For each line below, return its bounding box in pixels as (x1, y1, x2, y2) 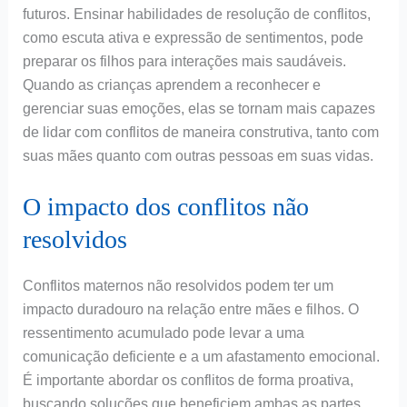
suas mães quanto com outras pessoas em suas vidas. (22, 147, 373, 164)
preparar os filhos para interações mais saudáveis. (22, 53, 346, 69)
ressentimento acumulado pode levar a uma (22, 325, 304, 342)
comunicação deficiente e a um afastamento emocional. (22, 349, 380, 365)
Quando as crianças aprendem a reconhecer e (22, 76, 321, 93)
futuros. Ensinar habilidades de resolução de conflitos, (22, 5, 371, 22)
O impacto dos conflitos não (22, 193, 309, 222)
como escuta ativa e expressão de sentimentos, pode (22, 29, 363, 45)
